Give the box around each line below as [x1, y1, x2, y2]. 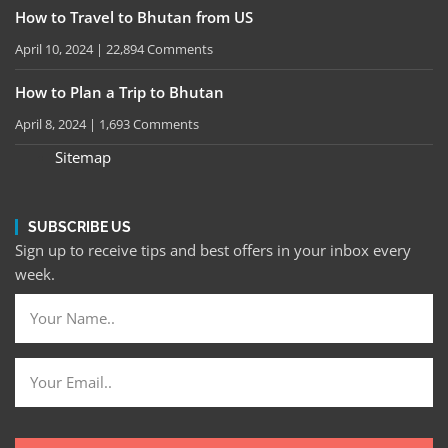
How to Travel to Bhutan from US [15, 7, 253, 28]
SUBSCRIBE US [28, 219, 131, 236]
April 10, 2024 [15, 40, 96, 59]
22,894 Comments [103, 40, 213, 59]
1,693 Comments [96, 115, 199, 134]
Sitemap [55, 147, 111, 168]
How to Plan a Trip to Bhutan [15, 82, 224, 103]
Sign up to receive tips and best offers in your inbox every [15, 240, 411, 261]
